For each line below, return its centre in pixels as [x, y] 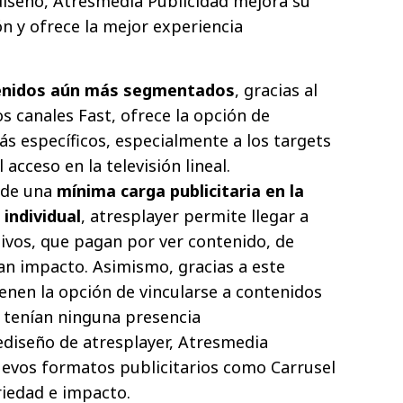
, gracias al [276, 90]
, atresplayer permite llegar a [195, 215]
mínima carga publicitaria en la [180, 190]
